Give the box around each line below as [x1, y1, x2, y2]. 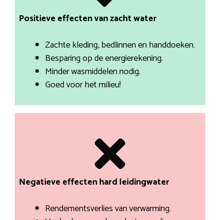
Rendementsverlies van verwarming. [45, 201, 171, 217]
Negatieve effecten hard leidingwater [18, 175, 169, 190]
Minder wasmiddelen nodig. [45, 64, 140, 80]
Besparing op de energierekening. [45, 51, 163, 66]
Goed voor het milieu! [45, 78, 121, 93]
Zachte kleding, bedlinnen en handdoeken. [45, 38, 195, 53]
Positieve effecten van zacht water [18, 11, 157, 27]
